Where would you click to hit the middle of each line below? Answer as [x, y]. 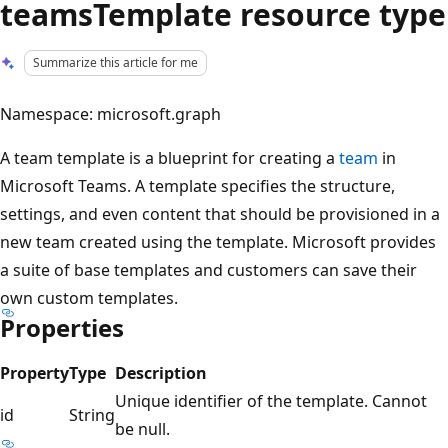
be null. [142, 428]
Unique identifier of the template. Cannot [271, 400]
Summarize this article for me [116, 62]
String [92, 414]
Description [161, 372]
